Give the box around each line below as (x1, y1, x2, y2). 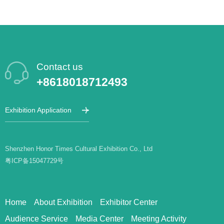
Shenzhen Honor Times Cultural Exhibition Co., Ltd (5, 145, 152, 153)
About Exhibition (34, 198, 92, 207)
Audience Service (5, 214, 68, 223)
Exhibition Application (5, 106, 71, 114)
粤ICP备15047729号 (5, 157, 63, 165)
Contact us (36, 61, 83, 72)
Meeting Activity (131, 214, 186, 223)
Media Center (75, 214, 123, 223)
